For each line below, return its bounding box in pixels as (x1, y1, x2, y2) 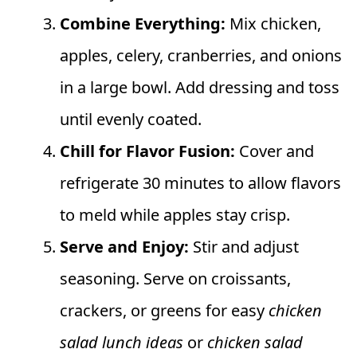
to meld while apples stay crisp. (60, 204, 290, 226)
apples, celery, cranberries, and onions (60, 45, 342, 67)
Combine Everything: (60, 13, 226, 35)
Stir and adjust (189, 236, 299, 258)
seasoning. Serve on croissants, (60, 268, 291, 290)
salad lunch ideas (60, 331, 183, 354)
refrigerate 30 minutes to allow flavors (60, 172, 341, 194)
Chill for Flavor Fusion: (60, 140, 235, 163)
